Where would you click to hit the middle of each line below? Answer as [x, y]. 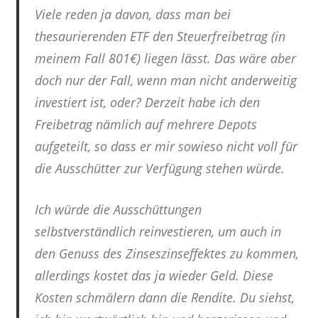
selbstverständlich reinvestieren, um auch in [158, 231]
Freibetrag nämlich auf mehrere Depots [146, 124]
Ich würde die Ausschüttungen [118, 209]
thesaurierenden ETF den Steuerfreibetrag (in [160, 36]
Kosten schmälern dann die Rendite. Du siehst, [165, 297]
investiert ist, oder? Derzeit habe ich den [147, 102]
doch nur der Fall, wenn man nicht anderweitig [166, 80]
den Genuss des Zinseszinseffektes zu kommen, [167, 253]
